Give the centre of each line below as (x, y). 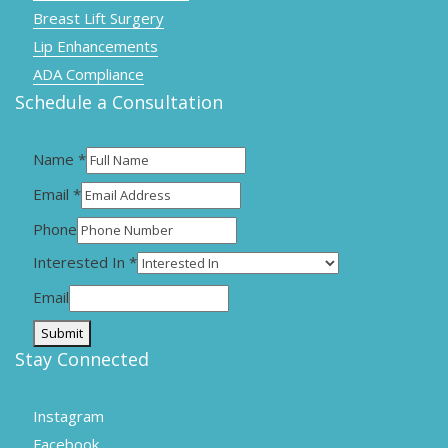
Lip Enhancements (95, 46)
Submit (62, 333)
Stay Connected (82, 359)
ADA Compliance (88, 74)
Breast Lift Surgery (98, 18)
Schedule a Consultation (119, 102)
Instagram (68, 416)
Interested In (81, 262)
